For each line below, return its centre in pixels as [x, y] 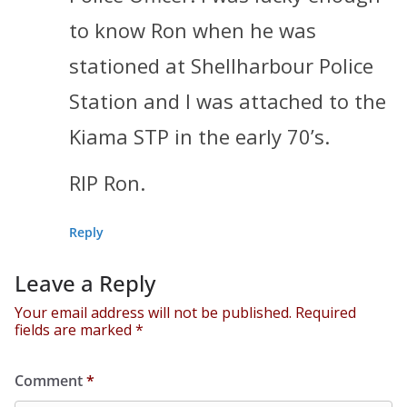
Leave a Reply [85, 283]
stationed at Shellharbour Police [221, 66]
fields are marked [75, 330]
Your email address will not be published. [153, 313]
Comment [50, 381]
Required [326, 313]
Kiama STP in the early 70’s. [199, 137]
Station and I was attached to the [228, 101]
